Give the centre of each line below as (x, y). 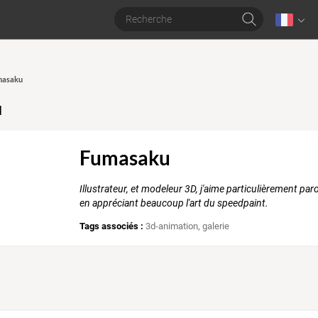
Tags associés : (112, 226)
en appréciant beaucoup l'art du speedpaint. (174, 203)
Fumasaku (125, 158)
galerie (216, 226)
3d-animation (172, 226)
